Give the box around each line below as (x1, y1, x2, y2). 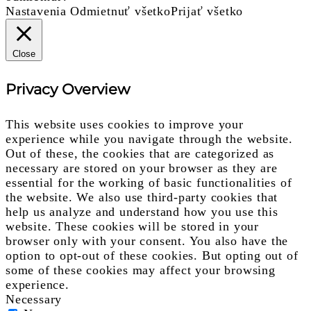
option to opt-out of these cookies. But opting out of (6, 248, 299, 262)
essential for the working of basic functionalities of (6, 175, 292, 190)
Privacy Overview (6, 80, 130, 98)
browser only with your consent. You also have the (6, 233, 289, 248)
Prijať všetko (170, 3, 244, 18)
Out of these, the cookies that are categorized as (6, 146, 275, 160)
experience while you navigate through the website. (6, 131, 293, 146)
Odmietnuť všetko (70, 3, 171, 18)
